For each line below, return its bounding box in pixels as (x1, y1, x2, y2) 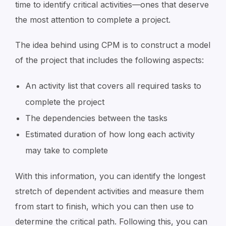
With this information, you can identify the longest (15, 171, 205, 181)
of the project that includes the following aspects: (15, 55, 204, 65)
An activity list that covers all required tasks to (25, 81, 201, 91)
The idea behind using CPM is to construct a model (15, 40, 210, 50)
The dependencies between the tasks (25, 113, 167, 123)
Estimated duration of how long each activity (25, 129, 195, 139)
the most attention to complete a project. (15, 15, 171, 25)
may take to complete (25, 145, 108, 155)
